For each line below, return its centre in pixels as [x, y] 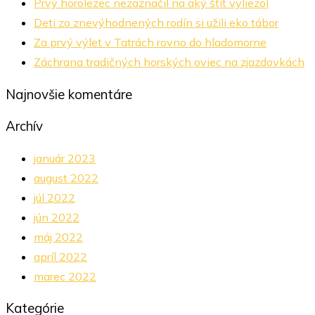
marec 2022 [65, 276]
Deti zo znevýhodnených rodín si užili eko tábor [156, 23]
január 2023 [65, 158]
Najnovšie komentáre [69, 95]
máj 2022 [58, 237]
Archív [24, 126]
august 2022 [66, 178]
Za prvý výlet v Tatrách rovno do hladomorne [150, 43]
